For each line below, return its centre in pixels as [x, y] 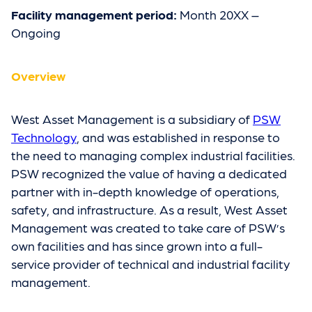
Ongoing [36, 32]
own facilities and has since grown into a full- [137, 245]
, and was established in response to [178, 137]
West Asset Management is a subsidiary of [132, 119]
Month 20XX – [219, 14]
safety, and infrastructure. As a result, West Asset [149, 209]
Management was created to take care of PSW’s [148, 227]
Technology [44, 137]
